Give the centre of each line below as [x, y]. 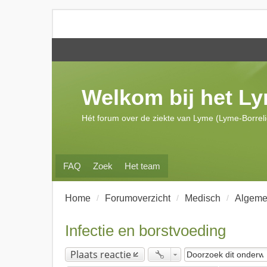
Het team [142, 166]
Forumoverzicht [138, 198]
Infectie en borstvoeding [145, 231]
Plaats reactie [101, 254]
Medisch [203, 198]
